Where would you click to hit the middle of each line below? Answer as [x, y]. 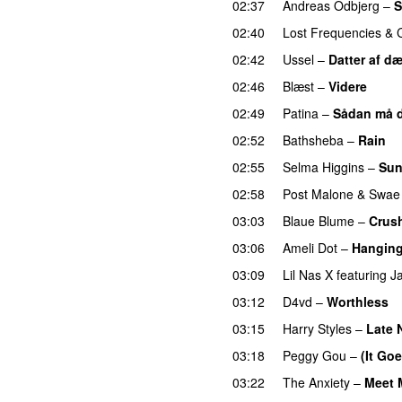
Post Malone [318, 193]
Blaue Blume [319, 220]
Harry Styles [317, 328]
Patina [301, 113]
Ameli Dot [310, 247]
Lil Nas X [308, 274]
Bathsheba [313, 140]
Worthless [358, 301]
